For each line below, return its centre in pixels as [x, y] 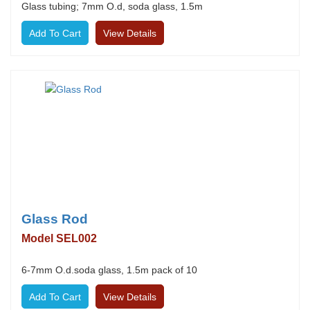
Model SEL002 [59, 238]
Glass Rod [55, 219]
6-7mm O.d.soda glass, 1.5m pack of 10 [109, 270]
